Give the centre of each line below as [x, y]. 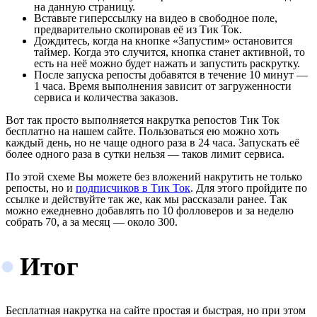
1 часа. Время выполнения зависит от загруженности [163, 86]
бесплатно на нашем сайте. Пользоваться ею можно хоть [142, 131]
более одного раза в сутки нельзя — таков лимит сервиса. [145, 154]
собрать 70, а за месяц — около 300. [92, 221]
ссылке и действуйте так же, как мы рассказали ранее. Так [146, 199]
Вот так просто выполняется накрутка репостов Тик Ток [143, 120]
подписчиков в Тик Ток [133, 188]
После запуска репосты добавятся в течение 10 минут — [171, 74]
